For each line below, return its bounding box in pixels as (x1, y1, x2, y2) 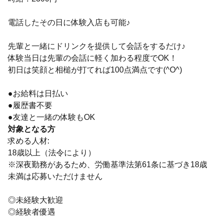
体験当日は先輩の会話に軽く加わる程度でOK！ (8, 54, 177, 62)
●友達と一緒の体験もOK (8, 113, 95, 121)
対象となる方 (8, 125, 55, 133)
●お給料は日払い (8, 89, 68, 98)
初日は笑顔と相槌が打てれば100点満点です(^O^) (8, 66, 182, 74)
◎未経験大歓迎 (8, 196, 63, 204)
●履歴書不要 (8, 101, 52, 110)
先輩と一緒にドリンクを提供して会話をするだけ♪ (8, 42, 185, 50)
